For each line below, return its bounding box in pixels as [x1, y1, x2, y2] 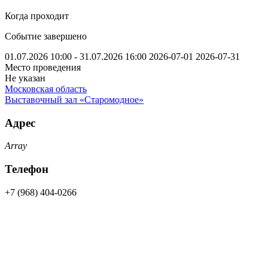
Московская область [5, 83, 87, 94]
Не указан [5, 72, 45, 83]
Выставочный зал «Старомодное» [5, 94, 144, 105]
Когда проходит [5, 10, 69, 21]
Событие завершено [5, 31, 87, 41]
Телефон [5, 162, 48, 175]
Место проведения [5, 62, 81, 72]
